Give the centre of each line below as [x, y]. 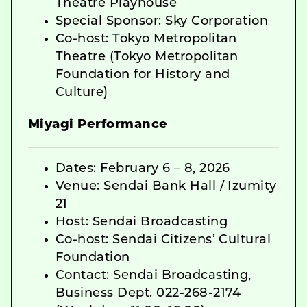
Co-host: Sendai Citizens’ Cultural [163, 240]
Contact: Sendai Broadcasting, [153, 275]
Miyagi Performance [98, 125]
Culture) [82, 93]
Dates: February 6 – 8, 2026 [143, 169]
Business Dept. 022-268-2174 [148, 293]
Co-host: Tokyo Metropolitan [146, 39]
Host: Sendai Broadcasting [142, 222]
